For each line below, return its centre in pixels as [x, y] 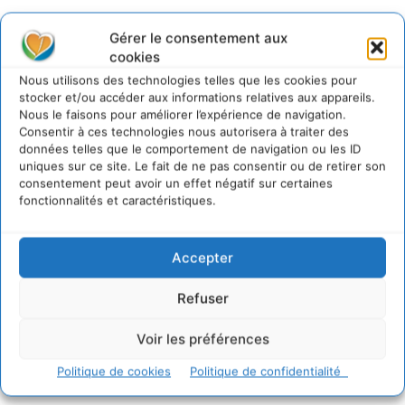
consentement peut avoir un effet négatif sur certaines [176, 183]
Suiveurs [113, 77]
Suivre [374, 66]
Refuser [202, 298]
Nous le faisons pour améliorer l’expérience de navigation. [183, 114]
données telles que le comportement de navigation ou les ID [190, 149]
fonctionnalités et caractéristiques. [118, 200]
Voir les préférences [202, 339]
